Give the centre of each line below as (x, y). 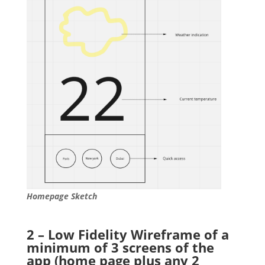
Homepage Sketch (62, 196)
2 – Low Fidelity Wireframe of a (127, 235)
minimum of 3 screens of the (120, 248)
